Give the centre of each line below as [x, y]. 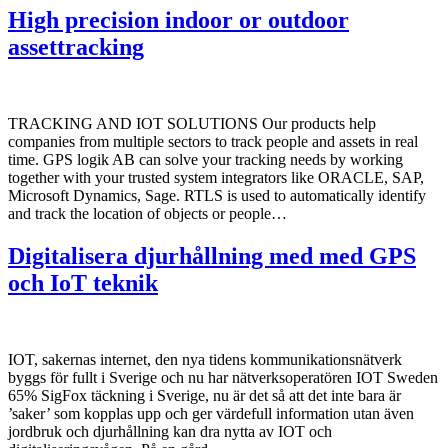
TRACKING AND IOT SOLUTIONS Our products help [192, 124]
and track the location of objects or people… [147, 214]
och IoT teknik [83, 283]
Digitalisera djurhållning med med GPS [212, 256]
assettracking [76, 47]
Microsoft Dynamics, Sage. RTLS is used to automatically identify [217, 196]
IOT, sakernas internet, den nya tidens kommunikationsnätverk [205, 359]
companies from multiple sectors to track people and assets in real [213, 142]
